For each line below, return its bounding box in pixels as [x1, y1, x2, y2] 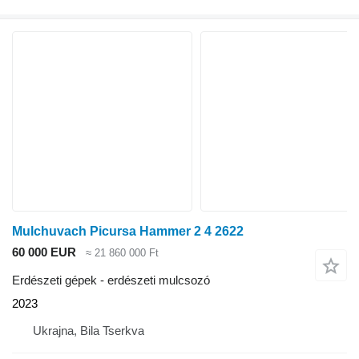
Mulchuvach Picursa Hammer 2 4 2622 [12, 224, 244, 239]
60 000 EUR [12, 245, 76, 260]
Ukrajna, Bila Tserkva [33, 323, 144, 337]
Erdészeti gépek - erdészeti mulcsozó [12, 272, 210, 287]
